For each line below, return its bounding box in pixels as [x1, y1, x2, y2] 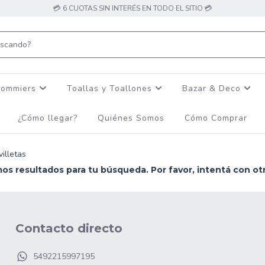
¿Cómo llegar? [18, 112, 77, 124]
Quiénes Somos [98, 112, 164, 124]
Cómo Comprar [185, 112, 247, 124]
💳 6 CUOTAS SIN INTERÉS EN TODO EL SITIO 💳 [53, 4, 212, 13]
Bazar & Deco [182, 82, 244, 94]
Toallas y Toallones [66, 82, 155, 94]
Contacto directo [15, 221, 122, 235]
